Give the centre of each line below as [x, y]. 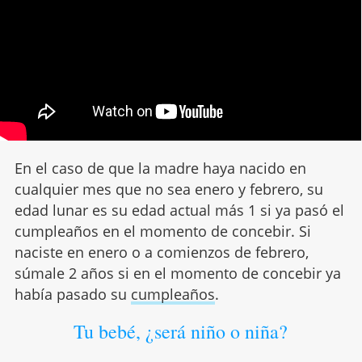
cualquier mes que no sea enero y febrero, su [168, 189]
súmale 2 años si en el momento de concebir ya [177, 273]
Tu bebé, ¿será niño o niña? [181, 331]
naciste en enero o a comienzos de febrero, [161, 252]
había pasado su [72, 294]
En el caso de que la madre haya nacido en [160, 168]
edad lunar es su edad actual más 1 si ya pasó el [179, 210]
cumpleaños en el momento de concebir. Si [162, 231]
